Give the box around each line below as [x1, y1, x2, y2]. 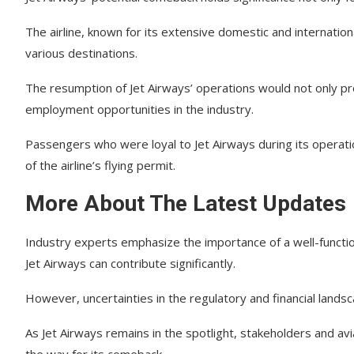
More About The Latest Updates [25, 190, 346, 217]
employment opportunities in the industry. [25, 101, 254, 117]
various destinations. [25, 45, 137, 61]
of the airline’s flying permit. [25, 157, 175, 173]
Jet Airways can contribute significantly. [25, 255, 235, 271]
